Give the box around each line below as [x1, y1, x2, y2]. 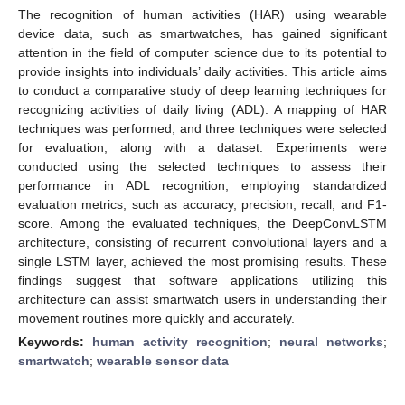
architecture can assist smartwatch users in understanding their [18, 291, 387, 306]
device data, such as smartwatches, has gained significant [18, 25, 387, 41]
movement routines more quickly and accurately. [18, 310, 295, 325]
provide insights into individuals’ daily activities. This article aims [18, 63, 387, 79]
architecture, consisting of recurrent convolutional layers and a [18, 234, 387, 250]
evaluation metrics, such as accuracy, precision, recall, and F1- [18, 196, 387, 212]
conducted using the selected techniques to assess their [18, 158, 387, 174]
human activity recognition [92, 334, 268, 349]
